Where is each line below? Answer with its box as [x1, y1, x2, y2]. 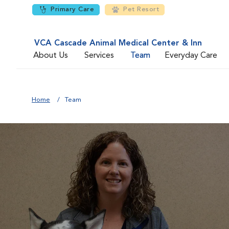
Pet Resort [123, 6, 159, 13]
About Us [33, 51, 68, 60]
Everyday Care [165, 51, 217, 60]
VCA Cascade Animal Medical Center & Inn [34, 39, 202, 48]
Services [84, 51, 114, 60]
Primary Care [51, 6, 94, 13]
